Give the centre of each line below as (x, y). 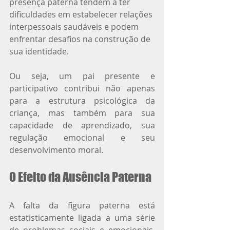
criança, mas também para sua (82, 113)
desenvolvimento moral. (56, 150)
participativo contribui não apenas (82, 88)
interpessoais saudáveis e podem (75, 26)
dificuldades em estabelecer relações (82, 14)
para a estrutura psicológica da (82, 100)
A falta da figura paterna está (82, 205)
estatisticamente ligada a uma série (82, 217)
